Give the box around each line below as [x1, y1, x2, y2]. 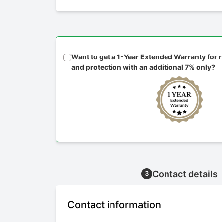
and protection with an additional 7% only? [71, 63, 215, 72]
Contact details [152, 169, 218, 180]
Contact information [67, 199, 161, 211]
